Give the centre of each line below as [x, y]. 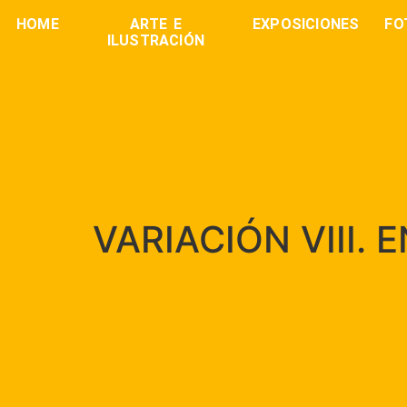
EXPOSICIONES [306, 24]
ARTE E [156, 24]
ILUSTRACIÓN [156, 40]
